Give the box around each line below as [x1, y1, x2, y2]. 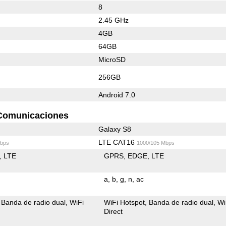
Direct [104, 207, 123, 215]
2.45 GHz [98, 16, 129, 24]
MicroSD [98, 55, 126, 64]
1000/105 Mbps [136, 139, 175, 146]
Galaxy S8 [98, 125, 131, 133]
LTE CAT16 [98, 138, 137, 146]
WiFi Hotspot [104, 198, 145, 206]
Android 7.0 [98, 90, 135, 99]
